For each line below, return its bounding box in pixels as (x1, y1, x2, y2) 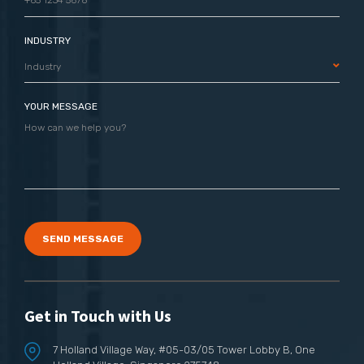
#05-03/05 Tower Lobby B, (158, 343, 295, 356)
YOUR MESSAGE (24, 100, 97, 112)
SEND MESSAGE (42, 232, 123, 245)
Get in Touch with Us (24, 305, 171, 326)
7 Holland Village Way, (53, 343, 158, 356)
